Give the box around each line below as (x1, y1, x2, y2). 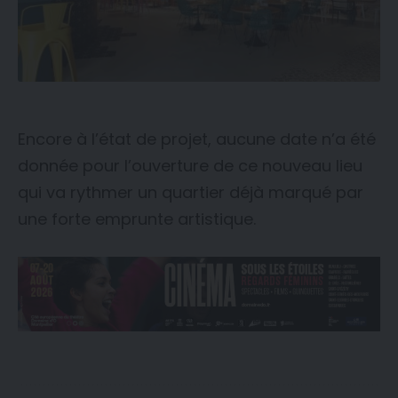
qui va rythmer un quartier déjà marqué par (18, 181, 363, 204)
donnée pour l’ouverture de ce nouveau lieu (18, 155, 362, 178)
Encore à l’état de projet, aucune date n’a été (18, 128, 376, 151)
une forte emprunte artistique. (18, 208, 256, 231)
